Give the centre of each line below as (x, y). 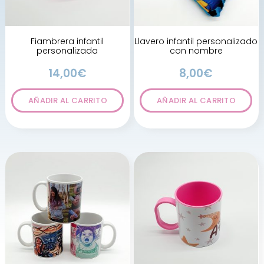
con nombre (196, 51)
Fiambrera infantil (67, 42)
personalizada (67, 51)
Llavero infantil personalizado (196, 42)
